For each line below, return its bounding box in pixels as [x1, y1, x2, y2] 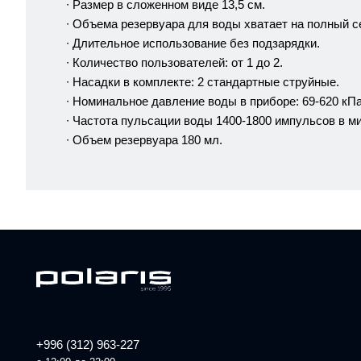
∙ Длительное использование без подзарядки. [66, 36, 320, 51]
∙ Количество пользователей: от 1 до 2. [66, 56, 283, 70]
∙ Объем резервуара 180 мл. [66, 133, 222, 147]
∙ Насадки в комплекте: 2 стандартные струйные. [66, 75, 339, 89]
